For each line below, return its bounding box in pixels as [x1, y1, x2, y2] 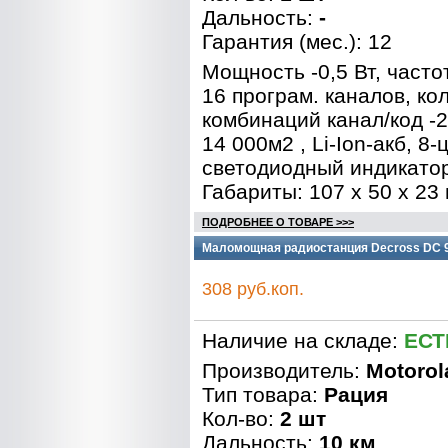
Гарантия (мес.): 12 [202, 30, 392, 53]
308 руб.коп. [202, 279, 304, 299]
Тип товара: [202, 383, 324, 406]
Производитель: [202, 359, 366, 382]
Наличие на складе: [202, 329, 404, 352]
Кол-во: [202, 407, 280, 430]
